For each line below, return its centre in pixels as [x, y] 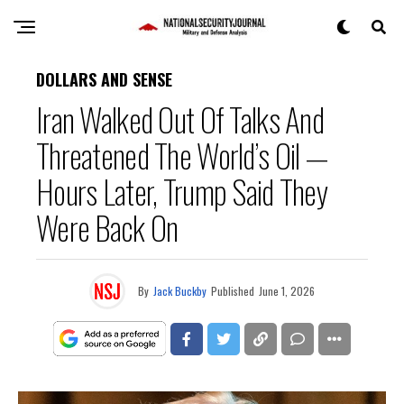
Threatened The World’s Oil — [182, 155]
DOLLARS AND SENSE [104, 79]
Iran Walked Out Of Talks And [180, 119]
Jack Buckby [180, 291]
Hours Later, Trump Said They [182, 191]
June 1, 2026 [287, 291]
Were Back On [107, 227]
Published [233, 291]
